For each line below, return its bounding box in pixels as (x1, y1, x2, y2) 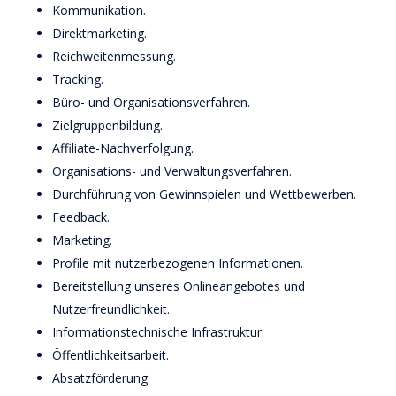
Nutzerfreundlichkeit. (51, 301, 170, 317)
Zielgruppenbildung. (51, 117, 163, 133)
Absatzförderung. (51, 369, 150, 386)
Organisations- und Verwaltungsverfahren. (51, 163, 292, 179)
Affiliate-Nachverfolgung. (51, 140, 194, 156)
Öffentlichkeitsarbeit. (51, 346, 169, 363)
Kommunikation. (51, 2, 146, 19)
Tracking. (51, 71, 103, 88)
